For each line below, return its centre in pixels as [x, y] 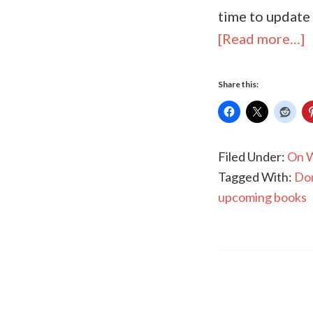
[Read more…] [261, 39]
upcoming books [262, 197]
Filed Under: [253, 157]
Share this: [238, 85]
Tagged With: [256, 177]
